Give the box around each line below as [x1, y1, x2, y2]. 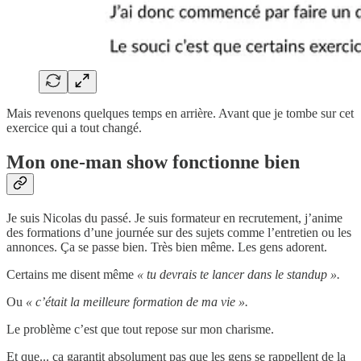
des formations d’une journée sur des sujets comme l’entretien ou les [6, 225, 351, 239]
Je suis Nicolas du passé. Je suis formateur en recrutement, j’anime [6, 210, 342, 225]
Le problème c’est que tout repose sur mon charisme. [6, 322, 274, 336]
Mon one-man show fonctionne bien [6, 151, 300, 172]
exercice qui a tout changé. [6, 120, 142, 135]
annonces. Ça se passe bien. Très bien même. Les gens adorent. [6, 239, 327, 254]
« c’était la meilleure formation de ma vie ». [26, 294, 248, 309]
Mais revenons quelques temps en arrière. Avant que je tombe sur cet [6, 106, 354, 120]
